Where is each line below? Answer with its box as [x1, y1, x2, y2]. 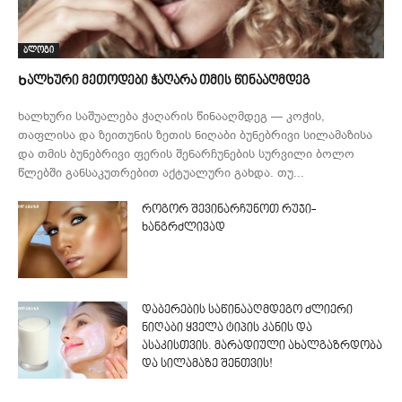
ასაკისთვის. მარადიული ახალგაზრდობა [142, 340, 383, 354]
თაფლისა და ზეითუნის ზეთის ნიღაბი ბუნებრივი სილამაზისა [18, 127, 372, 144]
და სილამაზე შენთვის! [142, 358, 274, 371]
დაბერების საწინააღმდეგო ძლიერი [142, 304, 354, 318]
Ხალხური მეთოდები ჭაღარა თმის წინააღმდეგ [18, 74, 310, 89]
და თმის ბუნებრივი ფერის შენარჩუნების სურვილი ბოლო [18, 146, 354, 162]
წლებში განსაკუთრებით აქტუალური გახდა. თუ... [18, 165, 304, 181]
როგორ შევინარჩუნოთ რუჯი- [142, 204, 317, 217]
